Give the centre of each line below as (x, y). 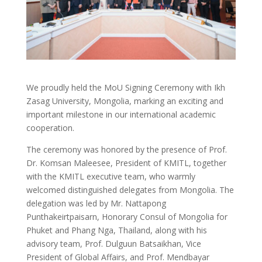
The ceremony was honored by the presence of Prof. (126, 149)
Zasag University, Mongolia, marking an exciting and (125, 101)
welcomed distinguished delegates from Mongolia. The (130, 189)
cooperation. (50, 127)
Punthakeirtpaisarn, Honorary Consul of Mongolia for (127, 216)
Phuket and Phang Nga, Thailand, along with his (116, 230)
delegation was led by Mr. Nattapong (96, 203)
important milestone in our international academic (121, 114)
